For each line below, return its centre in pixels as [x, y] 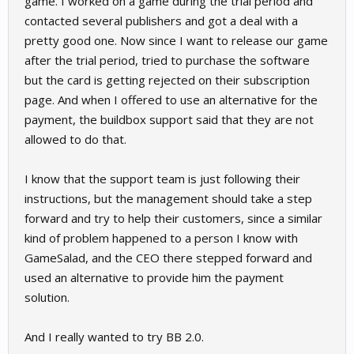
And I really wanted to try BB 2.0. [114, 337]
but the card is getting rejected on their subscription [167, 80]
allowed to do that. [75, 139]
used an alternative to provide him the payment [154, 278]
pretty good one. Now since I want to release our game [176, 41]
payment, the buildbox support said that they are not [169, 120]
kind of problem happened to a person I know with [161, 238]
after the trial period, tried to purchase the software [167, 60]
